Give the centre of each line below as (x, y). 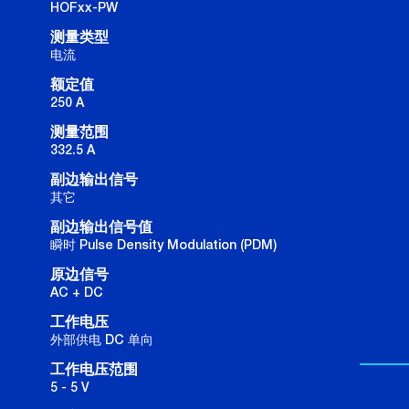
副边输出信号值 (101, 228)
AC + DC (77, 293)
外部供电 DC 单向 (102, 340)
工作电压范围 (94, 370)
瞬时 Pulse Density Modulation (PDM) (163, 245)
